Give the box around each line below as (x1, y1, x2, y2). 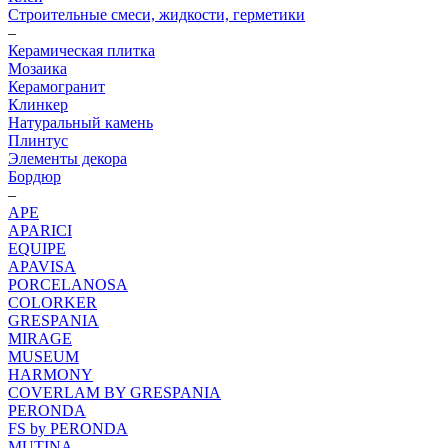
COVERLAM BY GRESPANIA (8, 384, 221, 401)
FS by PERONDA (8, 420, 128, 437)
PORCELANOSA (8, 276, 128, 293)
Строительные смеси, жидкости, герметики (8, 6, 305, 23)
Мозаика (8, 60, 67, 77)
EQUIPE (8, 240, 66, 257)
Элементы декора (8, 150, 127, 167)
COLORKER (8, 294, 97, 311)
